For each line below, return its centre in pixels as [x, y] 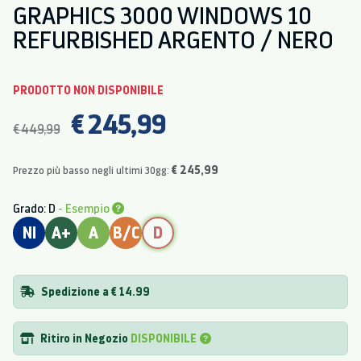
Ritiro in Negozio [84, 338]
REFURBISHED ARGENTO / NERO [173, 40]
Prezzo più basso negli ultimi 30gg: [92, 171]
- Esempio [85, 209]
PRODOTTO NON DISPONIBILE [88, 90]
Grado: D [35, 209]
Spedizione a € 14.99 [95, 292]
